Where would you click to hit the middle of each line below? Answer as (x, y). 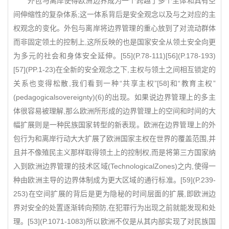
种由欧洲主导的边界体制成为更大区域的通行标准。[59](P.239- (114, 180)
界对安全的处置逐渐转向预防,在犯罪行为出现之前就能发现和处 (114, 208)
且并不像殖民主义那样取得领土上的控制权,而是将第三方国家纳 (114, 152)
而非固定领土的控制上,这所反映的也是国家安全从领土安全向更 (114, 42)
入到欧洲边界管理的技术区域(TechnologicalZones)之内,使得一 (114, 166)
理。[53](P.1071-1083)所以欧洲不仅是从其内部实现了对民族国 (114, 221)
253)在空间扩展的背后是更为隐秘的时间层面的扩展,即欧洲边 (114, 194)
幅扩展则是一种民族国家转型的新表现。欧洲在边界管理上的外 (114, 125)
